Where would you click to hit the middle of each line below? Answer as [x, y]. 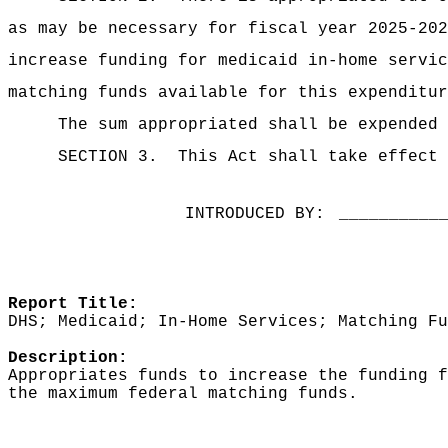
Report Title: [73, 304]
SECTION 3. [108, 157]
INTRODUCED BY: [254, 214]
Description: [68, 358]
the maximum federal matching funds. [183, 394]
